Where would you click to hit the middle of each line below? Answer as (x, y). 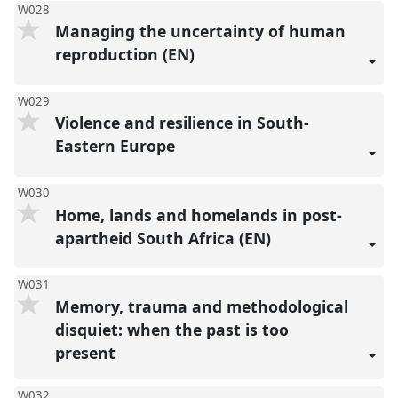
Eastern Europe (117, 146)
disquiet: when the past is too (171, 329)
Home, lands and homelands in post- (198, 215)
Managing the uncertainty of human (200, 32)
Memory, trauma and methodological (201, 306)
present (87, 352)
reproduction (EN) (127, 55)
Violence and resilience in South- (182, 123)
